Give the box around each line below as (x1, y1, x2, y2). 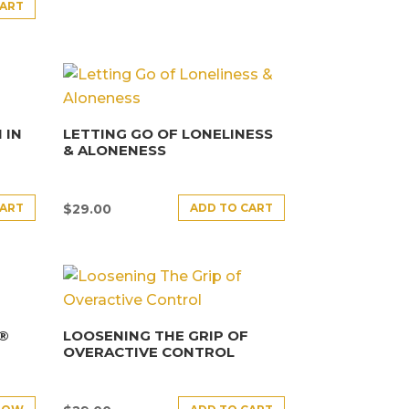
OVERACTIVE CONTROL (62, 342, 235, 361)
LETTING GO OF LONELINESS (62, 124, 273, 142)
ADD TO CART (190, 200, 274, 215)
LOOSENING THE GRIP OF (62, 326, 248, 344)
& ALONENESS (62, 141, 166, 159)
